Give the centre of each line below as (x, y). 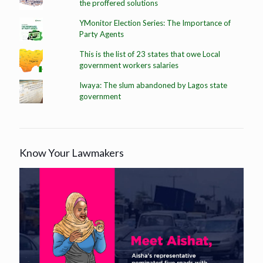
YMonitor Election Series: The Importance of (155, 23)
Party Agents (101, 34)
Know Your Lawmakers (72, 153)
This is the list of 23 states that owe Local (149, 54)
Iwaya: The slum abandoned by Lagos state (153, 85)
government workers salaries (129, 65)
